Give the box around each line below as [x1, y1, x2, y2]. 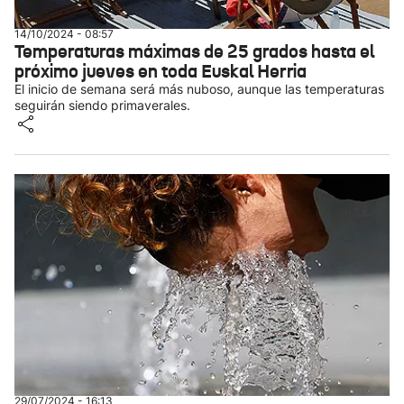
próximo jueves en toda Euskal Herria [14, 60, 307, 83]
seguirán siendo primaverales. [14, 97, 190, 113]
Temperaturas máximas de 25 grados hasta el [14, 40, 374, 63]
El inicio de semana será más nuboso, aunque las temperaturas [14, 81, 384, 96]
